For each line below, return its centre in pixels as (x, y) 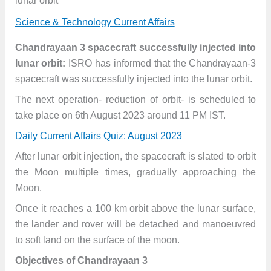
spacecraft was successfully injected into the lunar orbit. (133, 79)
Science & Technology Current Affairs (95, 22)
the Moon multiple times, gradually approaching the (135, 172)
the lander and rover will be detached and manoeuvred (135, 224)
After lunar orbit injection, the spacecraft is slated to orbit (135, 156)
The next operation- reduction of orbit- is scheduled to (135, 100)
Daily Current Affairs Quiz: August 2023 (98, 136)
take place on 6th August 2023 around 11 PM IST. (120, 115)
